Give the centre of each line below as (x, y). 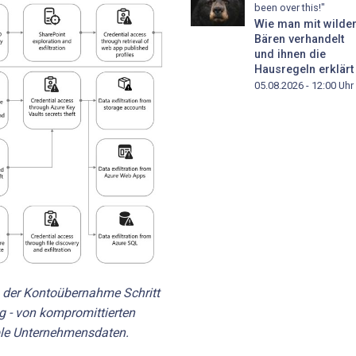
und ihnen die (290, 55)
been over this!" (290, 8)
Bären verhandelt (299, 40)
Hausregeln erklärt (304, 70)
